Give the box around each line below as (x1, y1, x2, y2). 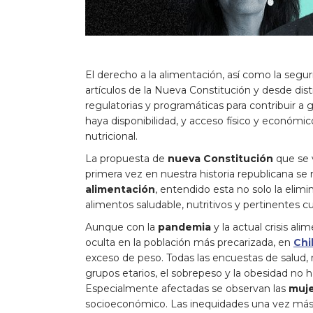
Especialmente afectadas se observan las (85, 282, 289, 295)
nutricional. (85, 129, 138, 143)
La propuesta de (85, 152, 165, 165)
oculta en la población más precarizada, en (85, 235, 293, 249)
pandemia (158, 220, 214, 233)
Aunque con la (85, 220, 158, 233)
